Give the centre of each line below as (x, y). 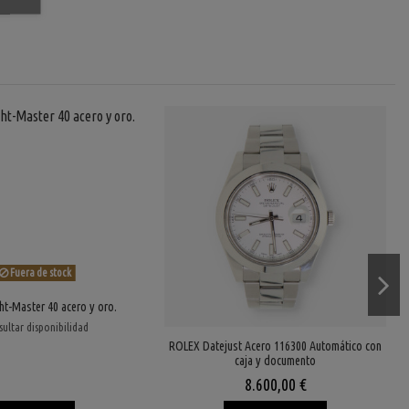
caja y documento (276, 361)
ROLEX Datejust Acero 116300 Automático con (276, 346)
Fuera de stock (40, 272)
